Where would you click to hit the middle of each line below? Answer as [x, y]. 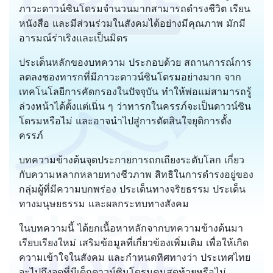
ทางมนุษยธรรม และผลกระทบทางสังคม [104, 203]
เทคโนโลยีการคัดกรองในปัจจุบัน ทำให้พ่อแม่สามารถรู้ [135, 91]
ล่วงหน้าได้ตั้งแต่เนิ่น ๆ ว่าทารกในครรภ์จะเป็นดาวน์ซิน [135, 106]
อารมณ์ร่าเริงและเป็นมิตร [73, 37]
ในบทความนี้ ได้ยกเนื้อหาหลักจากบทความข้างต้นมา [131, 228]
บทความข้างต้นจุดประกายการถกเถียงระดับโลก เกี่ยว [132, 159]
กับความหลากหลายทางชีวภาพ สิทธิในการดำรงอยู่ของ [136, 174]
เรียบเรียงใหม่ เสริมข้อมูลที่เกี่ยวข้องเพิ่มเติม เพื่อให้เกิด [134, 242]
